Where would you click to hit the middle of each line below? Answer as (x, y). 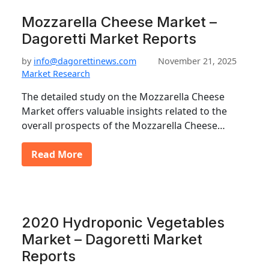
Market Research (56, 74)
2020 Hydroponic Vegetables (123, 222)
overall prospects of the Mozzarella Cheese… (123, 125)
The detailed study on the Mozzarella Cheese (123, 97)
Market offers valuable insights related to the (124, 111)
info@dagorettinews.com (85, 61)
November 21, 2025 (197, 61)
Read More (57, 154)
